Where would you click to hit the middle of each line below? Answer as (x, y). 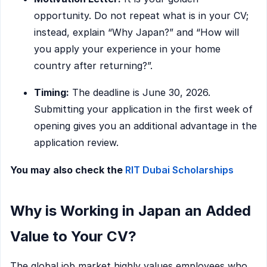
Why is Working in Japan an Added (131, 211)
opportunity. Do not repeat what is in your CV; (141, 15)
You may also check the (68, 170)
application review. (76, 143)
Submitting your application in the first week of (143, 109)
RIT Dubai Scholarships (179, 170)
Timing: (52, 93)
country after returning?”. (93, 65)
